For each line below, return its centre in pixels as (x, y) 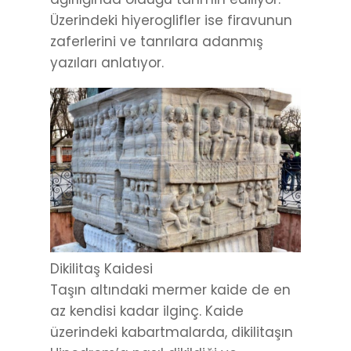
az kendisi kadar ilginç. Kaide (147, 311)
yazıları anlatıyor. (107, 63)
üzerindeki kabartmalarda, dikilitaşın (172, 333)
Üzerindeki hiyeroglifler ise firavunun (171, 21)
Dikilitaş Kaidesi (101, 269)
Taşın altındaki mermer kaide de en (170, 290)
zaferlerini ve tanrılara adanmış (157, 42)
